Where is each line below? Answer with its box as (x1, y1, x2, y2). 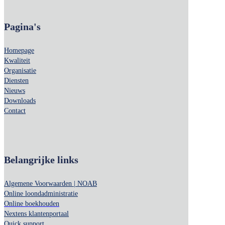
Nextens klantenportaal (4, 210, 69, 218)
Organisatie (4, 67, 36, 75)
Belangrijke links (4, 154, 78, 166)
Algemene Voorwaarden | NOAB (4, 180, 97, 188)
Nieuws (4, 87, 25, 95)
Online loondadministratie (4, 190, 78, 198)
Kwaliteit (4, 57, 30, 65)
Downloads (4, 97, 36, 105)
